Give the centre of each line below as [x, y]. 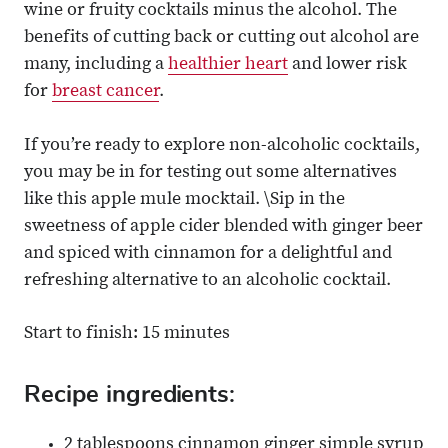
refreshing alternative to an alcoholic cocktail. [207, 281]
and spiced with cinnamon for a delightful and [208, 254]
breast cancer [105, 92]
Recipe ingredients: [129, 394]
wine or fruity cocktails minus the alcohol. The [210, 11]
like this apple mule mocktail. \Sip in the [184, 200]
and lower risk [347, 65]
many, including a [96, 65]
